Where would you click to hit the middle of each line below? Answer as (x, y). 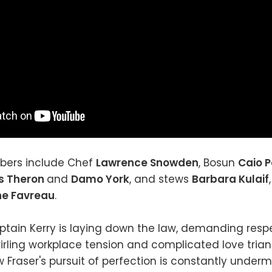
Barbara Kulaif (230, 179)
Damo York (100, 179)
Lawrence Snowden (147, 162)
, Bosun (218, 162)
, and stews (161, 179)
